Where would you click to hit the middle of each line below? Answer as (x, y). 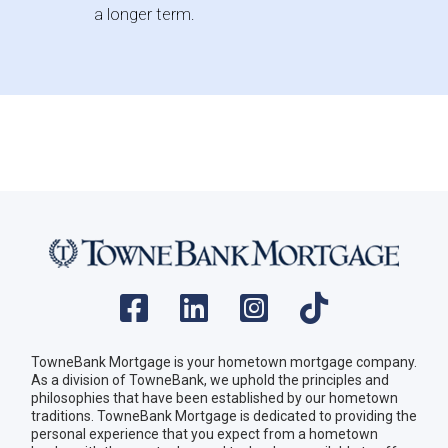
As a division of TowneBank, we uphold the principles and (210, 380)
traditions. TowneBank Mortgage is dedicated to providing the (224, 416)
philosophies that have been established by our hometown (214, 398)
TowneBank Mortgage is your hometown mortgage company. (224, 362)
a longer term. (144, 15)
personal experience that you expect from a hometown (204, 434)
